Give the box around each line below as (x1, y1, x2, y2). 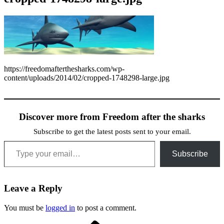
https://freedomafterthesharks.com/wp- (4, 64, 124, 73)
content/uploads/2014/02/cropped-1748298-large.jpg (4, 73, 169, 82)
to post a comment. (75, 203, 136, 212)
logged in (45, 203, 75, 212)
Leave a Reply (4, 182, 62, 193)
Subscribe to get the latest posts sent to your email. (33, 127, 191, 135)
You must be (4, 203, 45, 212)
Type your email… (3, 135, 28, 144)
